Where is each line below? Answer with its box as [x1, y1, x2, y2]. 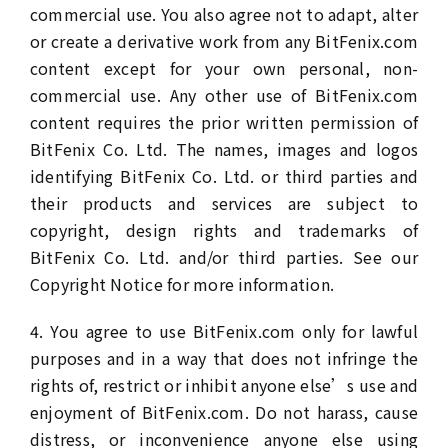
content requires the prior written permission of [29, 110, 419, 134]
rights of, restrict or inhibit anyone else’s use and [29, 373, 419, 397]
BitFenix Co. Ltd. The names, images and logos [29, 137, 419, 161]
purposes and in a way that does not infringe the [29, 346, 419, 370]
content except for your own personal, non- [29, 56, 419, 80]
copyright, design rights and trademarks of [29, 218, 419, 242]
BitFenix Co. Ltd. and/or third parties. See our [29, 245, 419, 269]
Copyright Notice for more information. [29, 272, 335, 296]
